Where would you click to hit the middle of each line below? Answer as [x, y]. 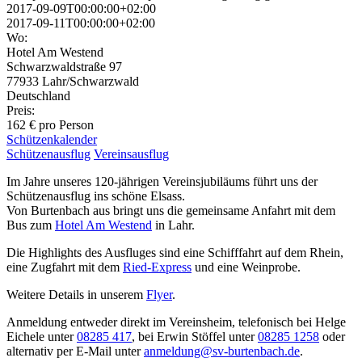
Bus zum [31, 225]
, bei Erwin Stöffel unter [195, 336]
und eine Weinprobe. [246, 267]
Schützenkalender [52, 139]
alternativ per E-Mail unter [75, 351]
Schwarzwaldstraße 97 [64, 66]
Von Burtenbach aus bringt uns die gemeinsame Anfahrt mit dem [171, 210]
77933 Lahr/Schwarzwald [73, 81]
